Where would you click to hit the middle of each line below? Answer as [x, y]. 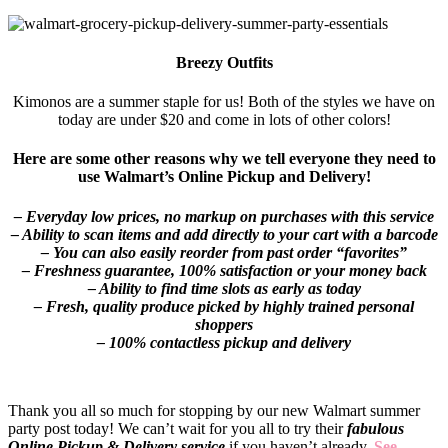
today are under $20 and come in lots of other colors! [224, 120]
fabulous [375, 428]
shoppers [224, 324]
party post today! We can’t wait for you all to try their [177, 428]
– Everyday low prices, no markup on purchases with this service [224, 216]
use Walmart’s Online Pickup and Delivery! [224, 177]
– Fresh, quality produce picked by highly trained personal [224, 306]
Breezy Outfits [224, 62]
